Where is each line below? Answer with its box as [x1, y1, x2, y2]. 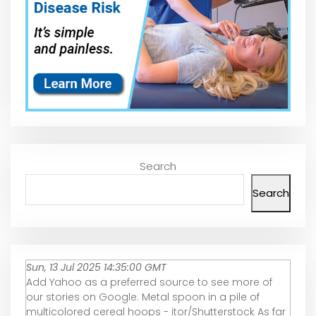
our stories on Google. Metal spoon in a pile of [26, 290, 260, 305]
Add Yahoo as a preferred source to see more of [26, 275, 272, 290]
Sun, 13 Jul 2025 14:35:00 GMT [26, 260, 166, 275]
